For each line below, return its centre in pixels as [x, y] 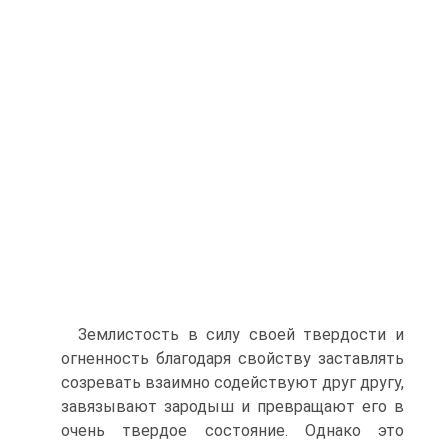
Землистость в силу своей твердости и [241, 334]
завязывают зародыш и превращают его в [232, 406]
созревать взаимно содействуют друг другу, [232, 382]
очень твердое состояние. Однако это [232, 430]
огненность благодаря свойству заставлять [232, 358]
